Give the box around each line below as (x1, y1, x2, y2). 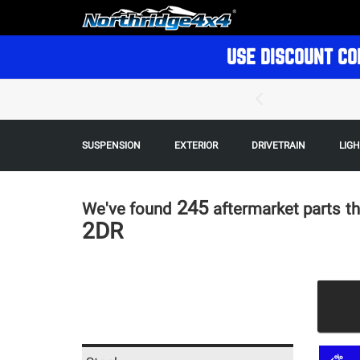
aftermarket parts (213, 199, 341, 219)
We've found (82, 199, 172, 219)
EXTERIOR (174, 140, 218, 151)
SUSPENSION (82, 140, 141, 151)
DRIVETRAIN (251, 140, 305, 151)
